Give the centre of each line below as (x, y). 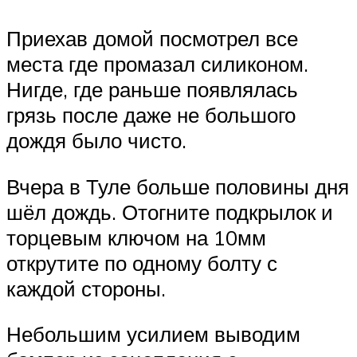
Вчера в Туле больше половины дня (178, 186)
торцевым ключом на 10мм (136, 237)
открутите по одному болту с (142, 263)
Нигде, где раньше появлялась (152, 89)
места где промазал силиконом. (157, 63)
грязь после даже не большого (151, 114)
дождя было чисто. (96, 140)
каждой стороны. (86, 288)
